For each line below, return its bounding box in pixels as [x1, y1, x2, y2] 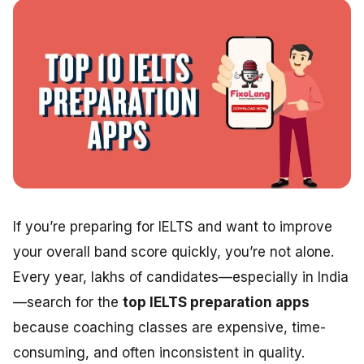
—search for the [13, 293, 123, 310]
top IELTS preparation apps [123, 293, 310, 310]
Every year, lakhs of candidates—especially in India [13, 268, 349, 285]
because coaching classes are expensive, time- [13, 318, 326, 336]
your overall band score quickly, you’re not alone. [13, 243, 334, 260]
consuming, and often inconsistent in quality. [13, 344, 305, 361]
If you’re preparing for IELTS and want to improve [13, 218, 332, 235]
